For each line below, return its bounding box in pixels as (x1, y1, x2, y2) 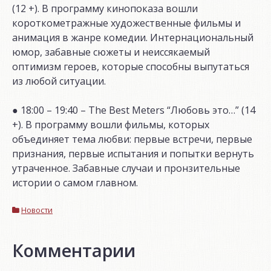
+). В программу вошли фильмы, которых (12, 118, 209, 132)
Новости (21, 204, 53, 216)
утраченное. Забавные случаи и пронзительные (12, 162, 240, 175)
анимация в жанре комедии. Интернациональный (12, 31, 253, 45)
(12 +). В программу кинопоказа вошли (12, 2, 198, 16)
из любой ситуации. (12, 74, 106, 88)
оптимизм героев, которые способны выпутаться (12, 60, 249, 74)
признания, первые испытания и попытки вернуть (12, 147, 254, 161)
